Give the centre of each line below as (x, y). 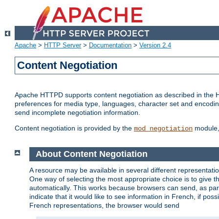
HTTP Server (63, 45)
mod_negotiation (163, 129)
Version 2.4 (155, 45)
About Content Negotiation (91, 154)
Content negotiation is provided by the (74, 128)
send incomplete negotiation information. (77, 113)
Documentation (110, 45)
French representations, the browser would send (104, 205)
